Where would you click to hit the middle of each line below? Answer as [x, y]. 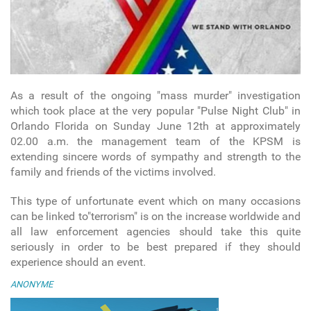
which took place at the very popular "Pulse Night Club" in [155, 111]
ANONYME [31, 285]
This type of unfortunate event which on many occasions [155, 201]
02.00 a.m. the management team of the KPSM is [155, 142]
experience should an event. [78, 262]
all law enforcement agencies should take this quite [155, 232]
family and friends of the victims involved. [113, 172]
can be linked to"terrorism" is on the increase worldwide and [155, 217]
